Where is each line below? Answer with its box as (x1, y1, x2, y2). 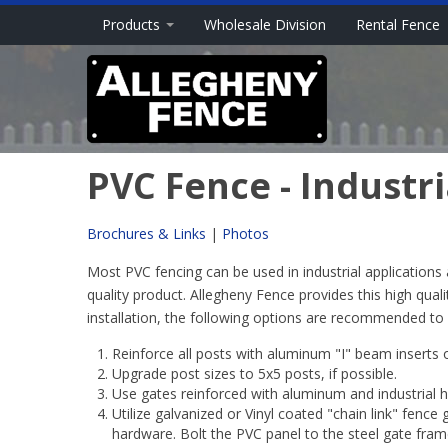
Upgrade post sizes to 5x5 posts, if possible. (112, 364, 397, 383)
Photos (222, 224, 269, 243)
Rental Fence (356, 15, 440, 34)
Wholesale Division (204, 15, 326, 34)
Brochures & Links (87, 224, 206, 243)
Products (102, 15, 164, 34)
